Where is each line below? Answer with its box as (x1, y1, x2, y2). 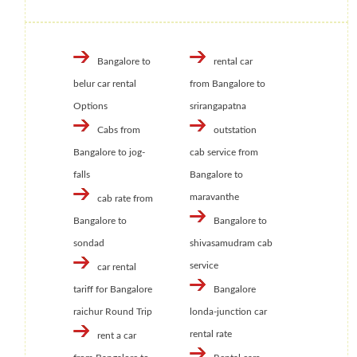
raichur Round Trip (73, 307, 152, 317)
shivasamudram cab (189, 238, 273, 249)
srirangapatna (189, 101, 246, 112)
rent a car (97, 331, 136, 341)
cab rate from (97, 194, 153, 204)
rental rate (189, 329, 232, 339)
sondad (73, 238, 104, 249)
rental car (213, 57, 253, 67)
